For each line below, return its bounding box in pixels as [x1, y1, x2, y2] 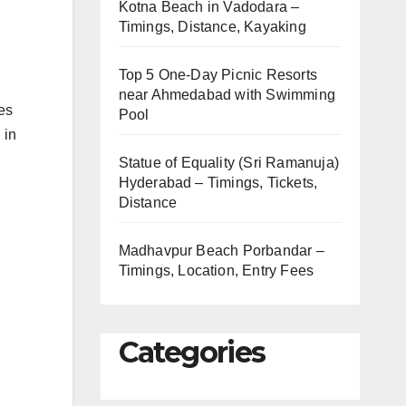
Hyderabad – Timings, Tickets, [118, 175, 318, 190]
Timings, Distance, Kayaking [118, 19, 306, 34]
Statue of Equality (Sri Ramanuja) [118, 155, 340, 170]
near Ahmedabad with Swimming [118, 87, 336, 102]
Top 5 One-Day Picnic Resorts [118, 67, 318, 82]
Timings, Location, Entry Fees [118, 263, 314, 278]
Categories [118, 334, 266, 370]
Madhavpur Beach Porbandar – [118, 243, 324, 258]
